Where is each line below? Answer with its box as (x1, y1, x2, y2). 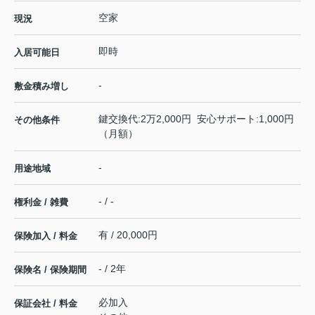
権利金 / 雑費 (14, 197, 68, 208)
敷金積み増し (14, 81, 69, 92)
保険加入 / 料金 (14, 231, 77, 242)
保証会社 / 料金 (14, 298, 77, 309)
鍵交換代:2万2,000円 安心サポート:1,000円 (98, 113, 294, 125)
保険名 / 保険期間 (14, 264, 86, 276)
